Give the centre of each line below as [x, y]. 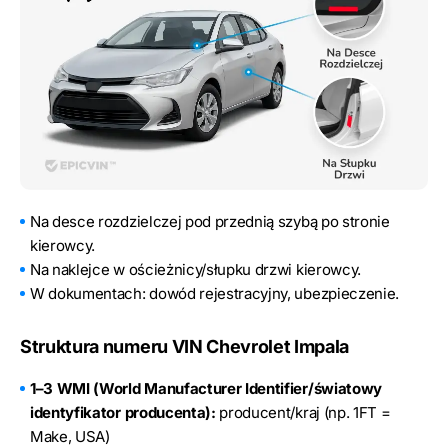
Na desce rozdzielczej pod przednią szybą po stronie [210, 221]
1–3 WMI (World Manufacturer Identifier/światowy [206, 388]
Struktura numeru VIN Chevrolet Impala [185, 346]
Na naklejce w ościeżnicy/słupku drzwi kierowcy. [195, 269]
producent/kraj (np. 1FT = [303, 412]
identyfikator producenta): [123, 412]
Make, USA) [70, 436]
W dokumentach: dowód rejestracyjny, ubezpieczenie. [214, 293]
